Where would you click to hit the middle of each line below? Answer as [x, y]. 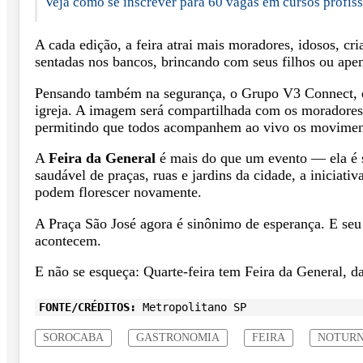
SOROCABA [73, 337]
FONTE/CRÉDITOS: [88, 307]
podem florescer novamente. [118, 192]
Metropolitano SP [191, 307]
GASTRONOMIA [178, 337]
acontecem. [68, 240]
